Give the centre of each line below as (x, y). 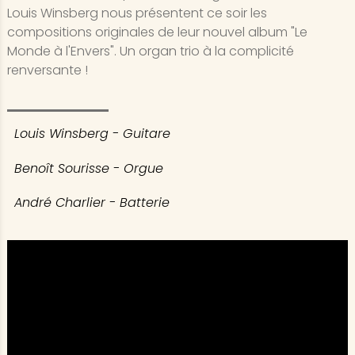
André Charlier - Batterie (92, 202)
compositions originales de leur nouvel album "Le (157, 32)
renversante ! (47, 71)
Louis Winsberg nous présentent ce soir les (137, 13)
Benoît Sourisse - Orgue (88, 168)
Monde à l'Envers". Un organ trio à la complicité (150, 52)
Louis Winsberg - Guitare (92, 134)
